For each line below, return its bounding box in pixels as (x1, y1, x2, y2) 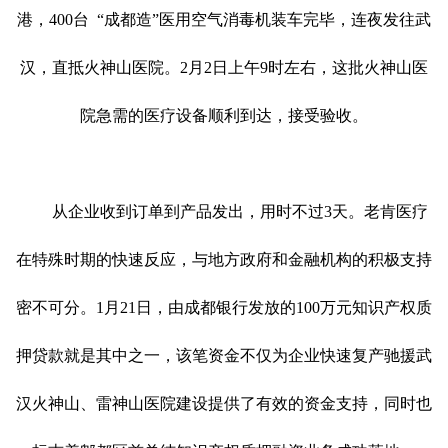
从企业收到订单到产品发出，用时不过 (20, 202, 324, 220)
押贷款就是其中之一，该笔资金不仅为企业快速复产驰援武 (16, 346, 432, 364)
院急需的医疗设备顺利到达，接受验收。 (80, 106, 368, 124)
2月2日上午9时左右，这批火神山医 (180, 58, 428, 76)
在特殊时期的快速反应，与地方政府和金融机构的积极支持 (16, 250, 432, 268)
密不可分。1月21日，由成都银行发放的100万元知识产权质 (16, 298, 432, 316)
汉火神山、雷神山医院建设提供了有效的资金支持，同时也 (16, 394, 432, 412)
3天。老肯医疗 (324, 202, 428, 220)
